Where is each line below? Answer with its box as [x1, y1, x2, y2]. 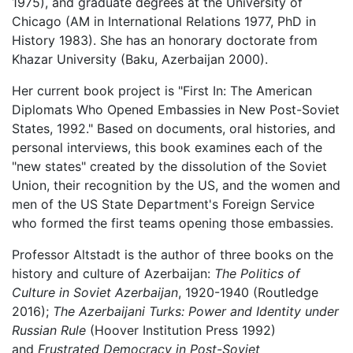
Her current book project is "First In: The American [12, 82, 312, 98]
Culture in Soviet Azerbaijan [12, 284, 178, 300]
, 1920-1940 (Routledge [178, 284, 318, 300]
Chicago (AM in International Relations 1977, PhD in [12, 13, 316, 29]
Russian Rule [12, 321, 90, 338]
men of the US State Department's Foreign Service [12, 195, 314, 212]
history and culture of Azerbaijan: [12, 265, 214, 281]
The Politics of [214, 265, 300, 281]
